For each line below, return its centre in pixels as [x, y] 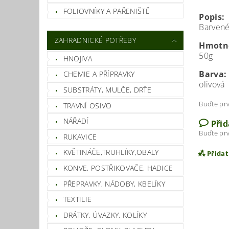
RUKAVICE [80, 136]
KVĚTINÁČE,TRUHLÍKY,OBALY [111, 152]
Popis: [212, 17]
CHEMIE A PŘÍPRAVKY [99, 74]
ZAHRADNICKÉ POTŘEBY [95, 40]
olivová [212, 85]
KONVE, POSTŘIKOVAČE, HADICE [118, 168]
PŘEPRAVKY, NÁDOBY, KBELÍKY [114, 184]
